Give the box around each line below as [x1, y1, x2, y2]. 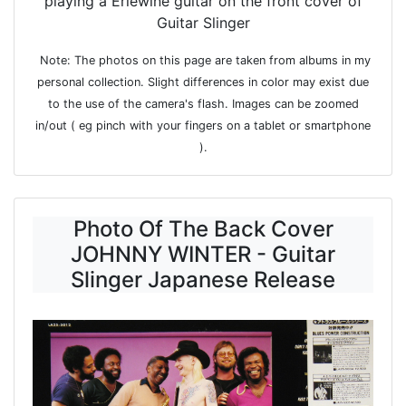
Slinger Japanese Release [71, 266, 335, 294]
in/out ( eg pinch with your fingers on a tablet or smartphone [35, 119, 371, 133]
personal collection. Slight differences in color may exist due [37, 75, 369, 90]
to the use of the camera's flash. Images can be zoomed [47, 97, 359, 111]
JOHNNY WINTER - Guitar [71, 241, 335, 268]
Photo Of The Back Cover [72, 216, 333, 243]
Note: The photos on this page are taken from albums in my [35, 53, 371, 68]
